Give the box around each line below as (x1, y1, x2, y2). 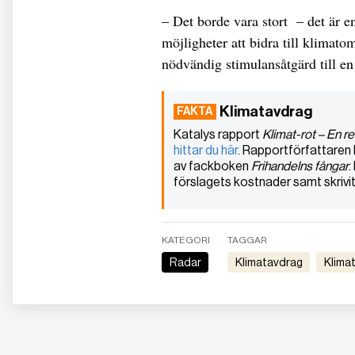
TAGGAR (227, 235, 268, 246)
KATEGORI (162, 235, 210, 246)
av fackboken (174, 158, 251, 174)
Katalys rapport (174, 127, 262, 143)
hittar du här (174, 143, 238, 158)
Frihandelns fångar (251, 158, 349, 174)
